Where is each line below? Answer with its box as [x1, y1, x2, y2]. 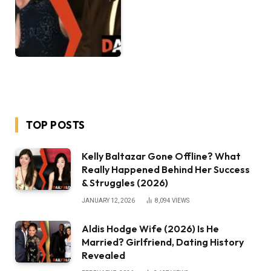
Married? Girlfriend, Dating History [82, 235, 244, 248]
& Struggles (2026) [82, 176, 168, 189]
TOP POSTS [26, 118, 85, 131]
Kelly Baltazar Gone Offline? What [82, 149, 241, 162]
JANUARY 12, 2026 [82, 197, 135, 204]
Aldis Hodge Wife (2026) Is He [82, 222, 219, 235]
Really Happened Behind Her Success [82, 163, 250, 175]
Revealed [82, 249, 125, 261]
